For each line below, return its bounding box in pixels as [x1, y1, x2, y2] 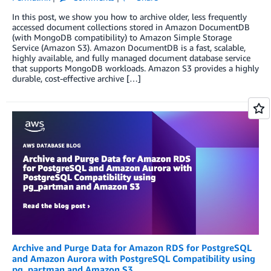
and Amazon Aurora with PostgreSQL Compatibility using [12, 253, 255, 264]
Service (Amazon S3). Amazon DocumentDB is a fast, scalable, [12, 42, 246, 53]
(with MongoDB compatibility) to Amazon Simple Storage [12, 31, 232, 42]
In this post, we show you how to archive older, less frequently [12, 11, 247, 22]
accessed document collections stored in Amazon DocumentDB [12, 21, 250, 32]
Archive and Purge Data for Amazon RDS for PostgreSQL [12, 242, 252, 253]
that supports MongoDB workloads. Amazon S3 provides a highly [12, 62, 259, 73]
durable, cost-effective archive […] [12, 73, 141, 83]
